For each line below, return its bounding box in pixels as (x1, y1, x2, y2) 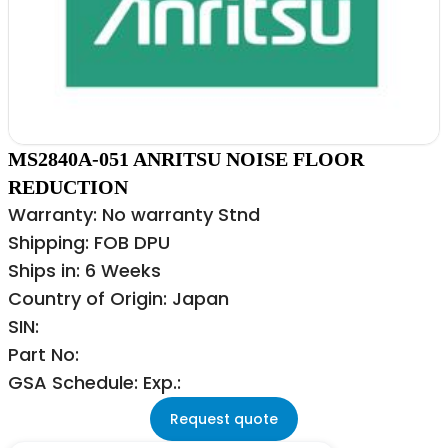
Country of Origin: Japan (8, 286, 229, 312)
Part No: (8, 342, 79, 368)
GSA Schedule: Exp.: (8, 370, 181, 396)
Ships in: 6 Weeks (8, 258, 161, 284)
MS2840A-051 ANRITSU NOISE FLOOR (8, 148, 364, 171)
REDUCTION (8, 176, 128, 199)
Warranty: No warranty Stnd (8, 202, 260, 228)
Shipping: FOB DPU (8, 230, 170, 256)
